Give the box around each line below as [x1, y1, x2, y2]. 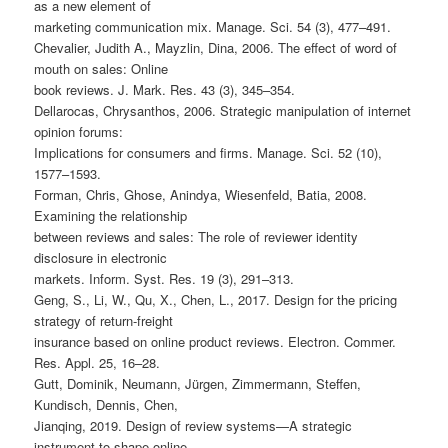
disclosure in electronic [34, 247, 168, 267]
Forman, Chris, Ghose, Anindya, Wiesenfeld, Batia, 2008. [34, 184, 368, 204]
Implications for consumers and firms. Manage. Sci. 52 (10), [34, 142, 383, 162]
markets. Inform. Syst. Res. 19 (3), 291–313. [34, 268, 295, 288]
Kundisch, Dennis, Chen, [34, 394, 179, 414]
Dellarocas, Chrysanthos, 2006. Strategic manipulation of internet [34, 100, 412, 120]
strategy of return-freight [34, 310, 174, 330]
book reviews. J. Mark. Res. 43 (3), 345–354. [34, 79, 296, 99]
